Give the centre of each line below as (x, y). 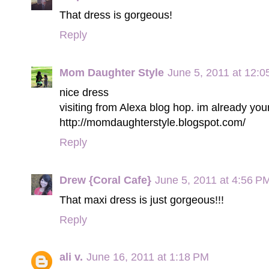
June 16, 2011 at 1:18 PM (148, 257)
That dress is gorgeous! (116, 15)
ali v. (71, 257)
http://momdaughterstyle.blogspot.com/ (153, 122)
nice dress (84, 92)
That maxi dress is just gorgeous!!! (142, 199)
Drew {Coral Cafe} (105, 180)
